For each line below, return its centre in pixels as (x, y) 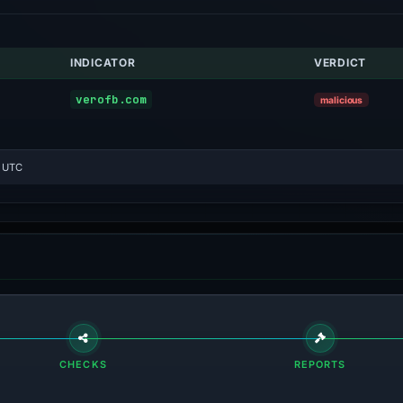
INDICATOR (103, 63)
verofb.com (112, 99)
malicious (342, 100)
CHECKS (83, 364)
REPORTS (320, 364)
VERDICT (340, 63)
